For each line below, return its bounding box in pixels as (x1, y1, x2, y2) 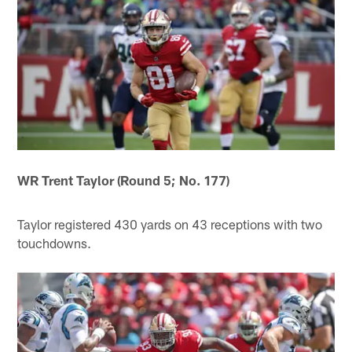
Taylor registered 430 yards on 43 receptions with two (17, 215, 323, 232)
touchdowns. (17, 234, 92, 251)
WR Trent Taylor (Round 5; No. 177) (17, 171, 230, 188)
